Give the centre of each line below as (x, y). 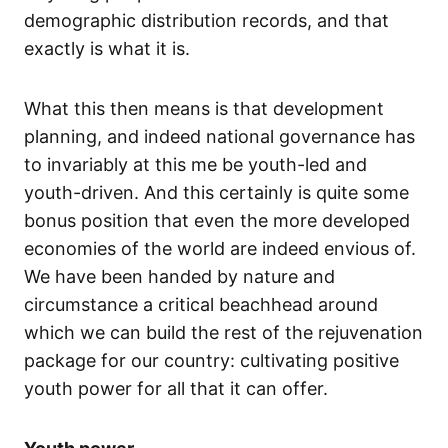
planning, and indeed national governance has (219, 137)
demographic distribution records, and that (206, 21)
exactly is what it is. (107, 49)
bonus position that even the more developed (217, 221)
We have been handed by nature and (179, 277)
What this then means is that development (204, 109)
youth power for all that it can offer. (176, 389)
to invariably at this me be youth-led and (195, 165)
